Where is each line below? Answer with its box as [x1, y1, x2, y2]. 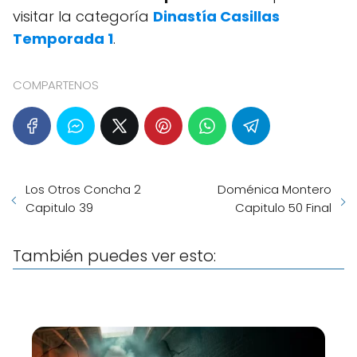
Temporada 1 [13, 29, 113, 49]
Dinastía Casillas [153, 6, 280, 27]
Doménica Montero [218, 181, 331, 198]
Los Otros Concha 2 [25, 181, 141, 198]
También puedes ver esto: [13, 245, 216, 268]
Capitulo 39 [25, 199, 93, 217]
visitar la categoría [13, 6, 153, 27]
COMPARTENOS [13, 76, 99, 94]
